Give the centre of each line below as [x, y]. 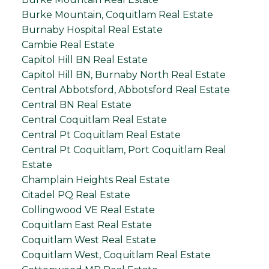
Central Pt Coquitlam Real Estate [101, 134]
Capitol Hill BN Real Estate [84, 59]
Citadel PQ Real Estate [76, 195]
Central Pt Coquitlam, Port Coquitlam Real [124, 150]
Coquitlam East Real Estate [86, 225]
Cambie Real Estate [68, 44]
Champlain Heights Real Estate [95, 180]
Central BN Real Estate [76, 104]
